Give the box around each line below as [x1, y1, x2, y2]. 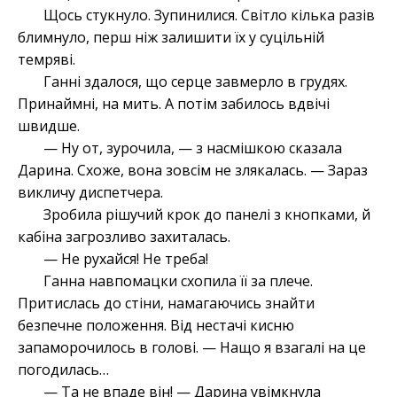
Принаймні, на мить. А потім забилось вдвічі [18, 94, 330, 114]
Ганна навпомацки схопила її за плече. [43, 271, 313, 292]
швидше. [18, 116, 80, 136]
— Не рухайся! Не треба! [43, 249, 208, 269]
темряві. [18, 50, 75, 70]
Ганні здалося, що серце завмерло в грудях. [43, 72, 347, 92]
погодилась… [18, 360, 109, 380]
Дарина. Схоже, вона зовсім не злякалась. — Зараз [18, 160, 368, 181]
